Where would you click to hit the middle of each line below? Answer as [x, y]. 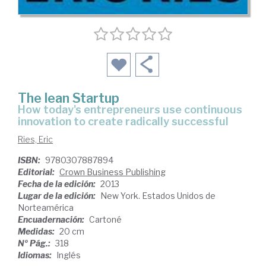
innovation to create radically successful [123, 121]
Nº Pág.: [35, 243]
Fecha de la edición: [58, 183]
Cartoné [105, 219]
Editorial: [37, 172]
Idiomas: [36, 255]
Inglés [69, 255]
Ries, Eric [35, 139]
